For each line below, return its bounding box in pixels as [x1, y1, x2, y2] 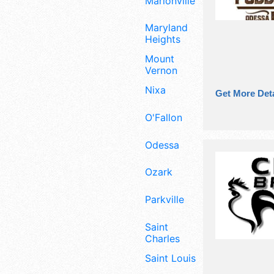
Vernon [145, 64, 177, 77]
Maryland [145, 21, 188, 34]
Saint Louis [145, 251, 196, 264]
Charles [145, 232, 180, 245]
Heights [145, 33, 180, 46]
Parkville [145, 193, 184, 206]
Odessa [145, 138, 179, 151]
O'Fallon [145, 111, 182, 124]
